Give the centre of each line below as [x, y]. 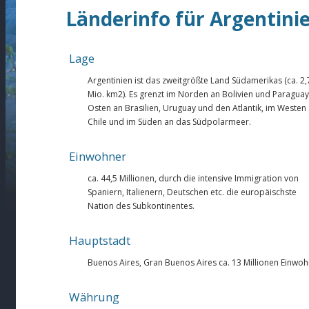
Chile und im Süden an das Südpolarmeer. [169, 121]
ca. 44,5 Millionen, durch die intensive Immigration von [193, 178]
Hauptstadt [100, 240]
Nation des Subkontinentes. [141, 206]
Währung [94, 297]
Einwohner [98, 156]
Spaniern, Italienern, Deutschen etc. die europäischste [192, 192]
